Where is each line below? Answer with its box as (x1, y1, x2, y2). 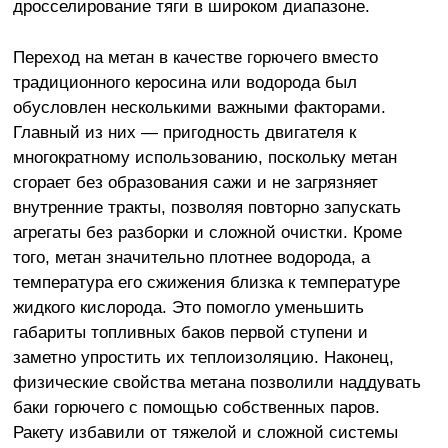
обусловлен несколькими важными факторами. (12, 96, 386, 117)
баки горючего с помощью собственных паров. (12, 396, 380, 417)
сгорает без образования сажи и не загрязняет (12, 171, 378, 192)
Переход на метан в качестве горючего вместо (12, 46, 378, 67)
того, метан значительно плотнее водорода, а (12, 246, 370, 267)
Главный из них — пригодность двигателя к (12, 121, 356, 142)
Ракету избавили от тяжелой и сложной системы (12, 421, 398, 442)
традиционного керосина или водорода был (12, 71, 357, 92)
